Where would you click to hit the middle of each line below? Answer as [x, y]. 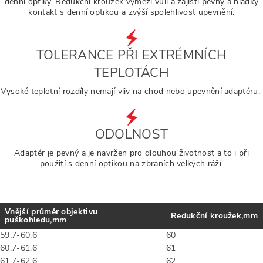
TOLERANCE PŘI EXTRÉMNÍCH [131, 55]
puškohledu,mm [36, 220]
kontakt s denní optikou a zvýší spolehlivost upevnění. [131, 12]
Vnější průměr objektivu [51, 212]
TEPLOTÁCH [131, 73]
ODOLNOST [131, 134]
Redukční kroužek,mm [215, 216]
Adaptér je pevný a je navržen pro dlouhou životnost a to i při [131, 153]
